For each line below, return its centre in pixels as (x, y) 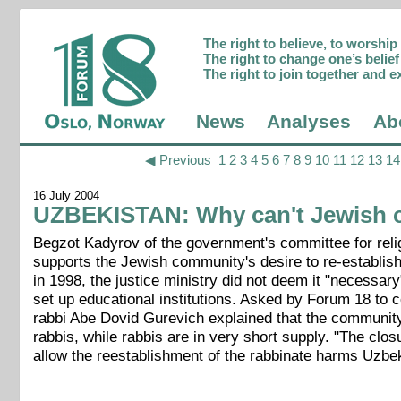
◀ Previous (178, 160)
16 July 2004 (67, 196)
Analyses (309, 122)
